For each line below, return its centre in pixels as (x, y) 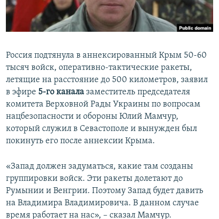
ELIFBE (27, 44)
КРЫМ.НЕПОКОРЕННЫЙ (52, 27)
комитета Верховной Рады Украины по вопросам (103, 105)
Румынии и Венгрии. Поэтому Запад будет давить (105, 191)
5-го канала (62, 92)
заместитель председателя (138, 92)
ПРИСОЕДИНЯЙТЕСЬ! (40, 8)
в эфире (22, 92)
